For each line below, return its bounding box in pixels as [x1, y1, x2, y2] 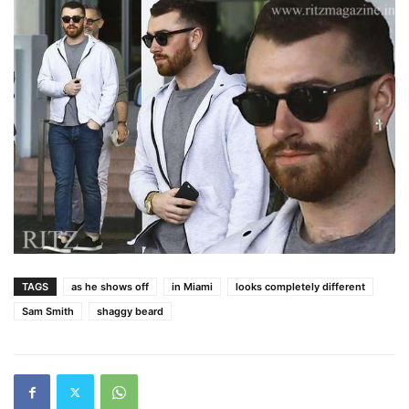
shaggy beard [97, 304, 163, 318]
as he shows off [71, 279, 149, 293]
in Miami [172, 279, 213, 293]
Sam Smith [22, 304, 74, 318]
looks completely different [236, 279, 365, 293]
